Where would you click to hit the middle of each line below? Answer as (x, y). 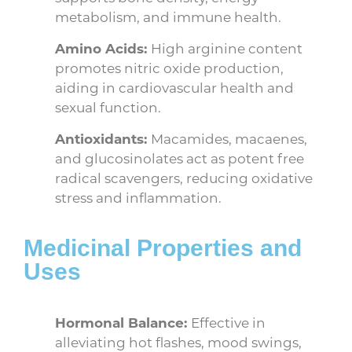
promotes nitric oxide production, (169, 68)
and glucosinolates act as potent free (180, 158)
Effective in (228, 323)
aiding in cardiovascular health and (174, 88)
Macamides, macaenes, (229, 139)
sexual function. (108, 107)
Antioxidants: (103, 139)
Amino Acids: (103, 49)
